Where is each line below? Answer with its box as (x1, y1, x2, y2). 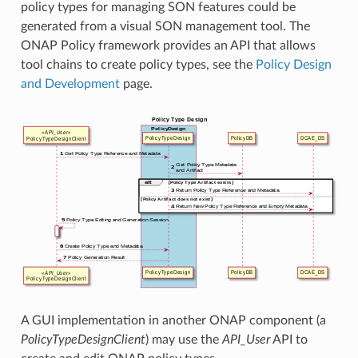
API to (269, 333, 308, 347)
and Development (20, 78, 120, 91)
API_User (221, 333, 270, 347)
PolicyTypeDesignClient (20, 333, 145, 347)
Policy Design (255, 58, 332, 72)
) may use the (145, 333, 222, 347)
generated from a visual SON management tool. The (20, 20, 310, 34)
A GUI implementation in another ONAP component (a (20, 314, 326, 328)
